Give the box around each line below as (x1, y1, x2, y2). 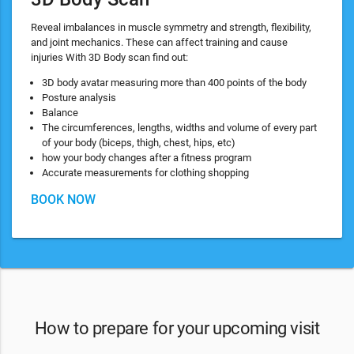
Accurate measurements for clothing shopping (42, 167, 249, 179)
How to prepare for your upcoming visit (34, 317, 320, 338)
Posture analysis (42, 92, 116, 104)
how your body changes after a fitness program (42, 152, 251, 164)
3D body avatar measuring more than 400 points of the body (42, 77, 307, 89)
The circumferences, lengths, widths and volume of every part (42, 122, 317, 134)
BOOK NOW (31, 192, 96, 208)
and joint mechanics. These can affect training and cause (31, 36, 288, 49)
